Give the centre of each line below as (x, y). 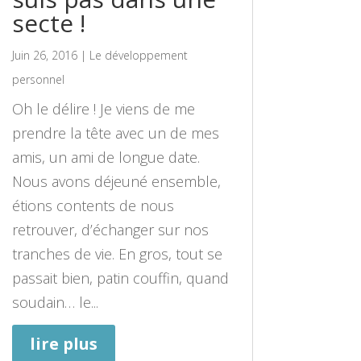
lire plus (63, 343)
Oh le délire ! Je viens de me (103, 108)
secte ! (48, 23)
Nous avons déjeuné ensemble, (116, 181)
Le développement (138, 55)
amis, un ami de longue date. (106, 157)
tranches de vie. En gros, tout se (117, 253)
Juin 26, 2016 (44, 55)
